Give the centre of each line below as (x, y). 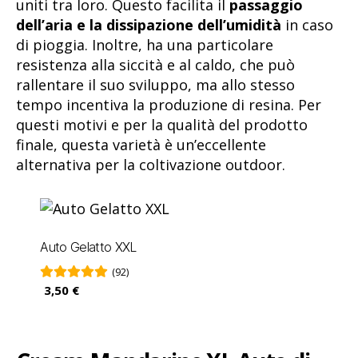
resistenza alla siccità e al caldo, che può (155, 65)
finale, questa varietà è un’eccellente (141, 145)
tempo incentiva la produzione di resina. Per (169, 105)
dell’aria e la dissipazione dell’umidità (149, 25)
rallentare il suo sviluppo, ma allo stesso (155, 85)
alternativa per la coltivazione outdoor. (151, 165)
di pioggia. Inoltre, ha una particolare (145, 45)
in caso (307, 25)
